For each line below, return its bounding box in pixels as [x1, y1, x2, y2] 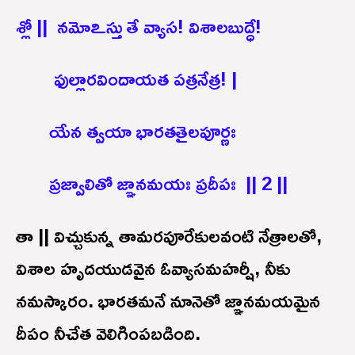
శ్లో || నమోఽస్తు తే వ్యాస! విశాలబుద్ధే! [16, 7, 261, 44]
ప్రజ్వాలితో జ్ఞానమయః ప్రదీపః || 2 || [16, 164, 288, 201]
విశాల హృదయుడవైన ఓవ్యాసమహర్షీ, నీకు [16, 249, 290, 286]
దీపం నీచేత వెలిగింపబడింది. [16, 314, 200, 351]
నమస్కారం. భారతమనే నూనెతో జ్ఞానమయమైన [16, 281, 320, 319]
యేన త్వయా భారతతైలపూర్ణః [16, 112, 236, 149]
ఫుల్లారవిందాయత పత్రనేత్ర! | [16, 59, 237, 97]
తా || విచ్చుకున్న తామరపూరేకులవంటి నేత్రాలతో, [16, 216, 322, 254]
